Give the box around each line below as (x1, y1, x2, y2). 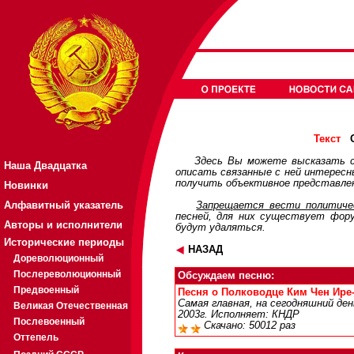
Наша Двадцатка (4, 160, 87, 171)
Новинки (4, 179, 48, 191)
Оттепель (13, 332, 58, 343)
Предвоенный (13, 284, 79, 296)
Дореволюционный (13, 253, 104, 264)
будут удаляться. (175, 222, 265, 233)
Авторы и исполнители (4, 219, 122, 231)
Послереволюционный (13, 269, 121, 280)
